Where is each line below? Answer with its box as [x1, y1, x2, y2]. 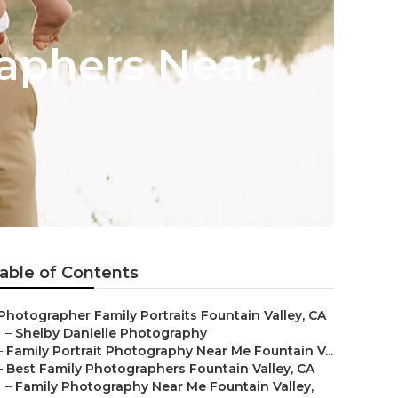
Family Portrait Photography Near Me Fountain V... [6, 343, 333, 359]
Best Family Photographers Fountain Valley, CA [6, 361, 314, 377]
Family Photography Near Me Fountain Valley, [15, 378, 314, 394]
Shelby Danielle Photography [15, 325, 207, 341]
